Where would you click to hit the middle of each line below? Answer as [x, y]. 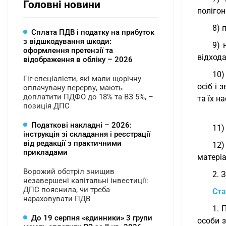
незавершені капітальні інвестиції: [86, 181]
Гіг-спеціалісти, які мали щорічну [82, 79]
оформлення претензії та [68, 50]
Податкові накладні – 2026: [81, 125]
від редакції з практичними [72, 143]
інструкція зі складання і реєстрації [87, 134]
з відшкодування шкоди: [67, 41]
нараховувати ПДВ [57, 199]
